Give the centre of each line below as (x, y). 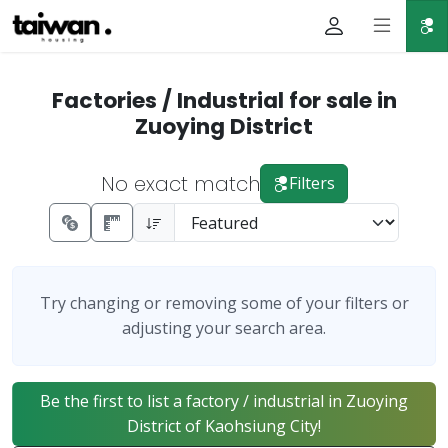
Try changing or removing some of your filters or (224, 303)
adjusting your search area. (224, 328)
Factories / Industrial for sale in (224, 100)
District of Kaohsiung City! (224, 426)
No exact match (180, 183)
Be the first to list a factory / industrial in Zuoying (224, 401)
